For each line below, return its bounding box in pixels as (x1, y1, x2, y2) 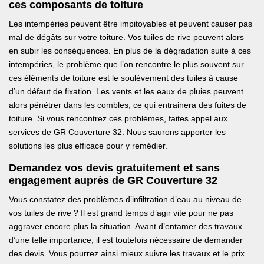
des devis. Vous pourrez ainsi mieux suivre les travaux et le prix (9, 249, 245, 259)
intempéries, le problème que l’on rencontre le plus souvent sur (9, 60, 244, 70)
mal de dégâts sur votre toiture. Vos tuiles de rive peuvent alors (9, 32, 244, 42)
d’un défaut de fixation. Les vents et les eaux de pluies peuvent (9, 87, 243, 97)
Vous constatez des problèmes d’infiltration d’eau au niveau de (9, 194, 242, 204)
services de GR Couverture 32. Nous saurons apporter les (9, 127, 226, 137)
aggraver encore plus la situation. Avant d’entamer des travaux (9, 222, 242, 232)
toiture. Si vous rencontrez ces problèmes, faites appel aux (9, 114, 227, 124)
